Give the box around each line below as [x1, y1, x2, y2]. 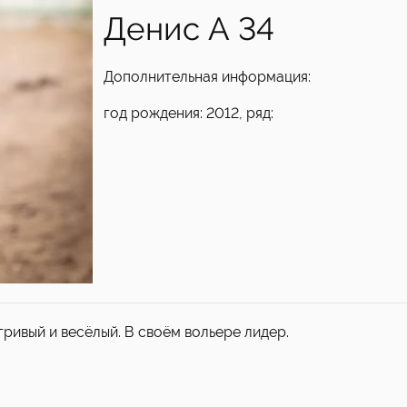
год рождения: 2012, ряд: [104, 104, 273, 122]
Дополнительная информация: [104, 68, 311, 85]
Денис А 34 [104, 10, 274, 47]
